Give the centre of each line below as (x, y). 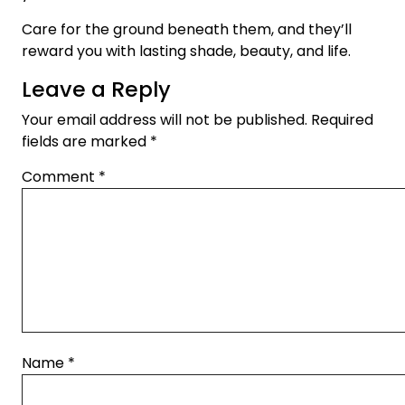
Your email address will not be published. (165, 119)
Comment (60, 176)
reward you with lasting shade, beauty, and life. (186, 51)
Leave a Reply (96, 89)
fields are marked (86, 141)
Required (342, 119)
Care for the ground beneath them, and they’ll (187, 29)
